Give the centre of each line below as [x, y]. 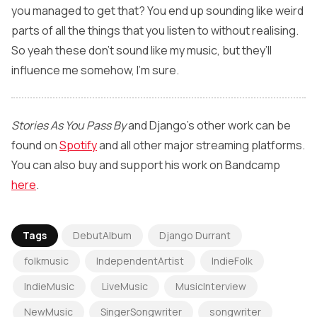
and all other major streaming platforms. [201, 145]
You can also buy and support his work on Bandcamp [146, 165]
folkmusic [46, 261]
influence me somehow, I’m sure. [95, 70]
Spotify [78, 145]
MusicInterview [211, 287]
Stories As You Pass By [69, 126]
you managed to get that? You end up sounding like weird [157, 11]
